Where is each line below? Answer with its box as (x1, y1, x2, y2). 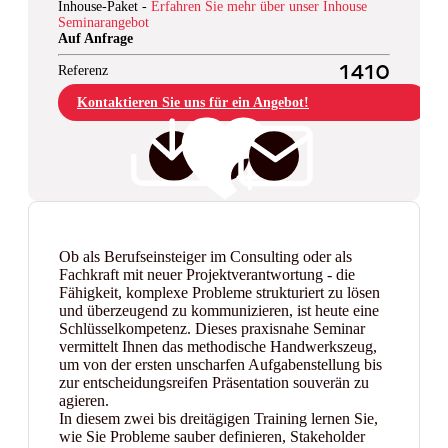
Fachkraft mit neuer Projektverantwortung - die (59, 266, 355, 283)
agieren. (59, 392, 109, 409)
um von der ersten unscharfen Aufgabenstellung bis (59, 356, 382, 373)
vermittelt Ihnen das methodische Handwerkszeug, (59, 338, 377, 355)
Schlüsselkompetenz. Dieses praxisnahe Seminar (59, 320, 365, 337)
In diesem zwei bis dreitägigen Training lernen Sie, (59, 410, 378, 427)
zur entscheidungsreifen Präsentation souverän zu (59, 374, 369, 391)
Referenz (58, 63, 108, 78)
